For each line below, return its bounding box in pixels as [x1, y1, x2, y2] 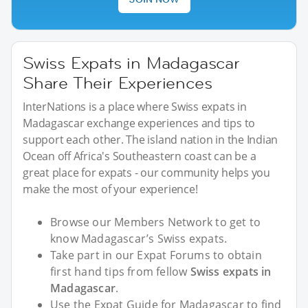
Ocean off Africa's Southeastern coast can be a [23, 148, 256, 164]
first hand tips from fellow [50, 263, 190, 279]
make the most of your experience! [23, 181, 198, 197]
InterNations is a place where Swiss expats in [23, 98, 247, 114]
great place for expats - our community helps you [23, 164, 270, 180]
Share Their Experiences [23, 71, 212, 93]
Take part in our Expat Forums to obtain [50, 247, 262, 263]
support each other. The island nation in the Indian [23, 131, 278, 147]
